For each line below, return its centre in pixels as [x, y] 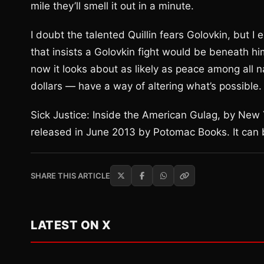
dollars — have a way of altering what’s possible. [146, 86]
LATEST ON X [71, 225]
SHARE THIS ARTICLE [70, 176]
